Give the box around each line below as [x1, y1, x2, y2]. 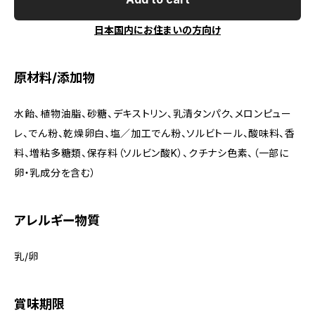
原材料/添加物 [14, 70, 95, 85]
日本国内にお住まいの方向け [94, 24, 221, 36]
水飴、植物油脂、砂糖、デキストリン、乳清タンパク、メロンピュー [14, 108, 292, 120]
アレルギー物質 [14, 213, 100, 228]
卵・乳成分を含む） [14, 167, 96, 179]
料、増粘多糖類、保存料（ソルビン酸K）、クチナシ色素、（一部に [14, 147, 289, 159]
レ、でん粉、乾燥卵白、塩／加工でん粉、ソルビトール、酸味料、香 [14, 127, 295, 139]
